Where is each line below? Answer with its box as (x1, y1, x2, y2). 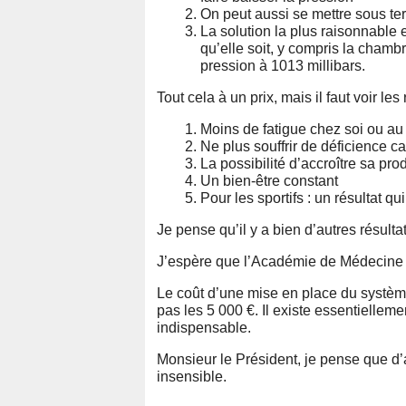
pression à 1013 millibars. (200, 57, 365, 73)
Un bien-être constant (200, 172, 338, 188)
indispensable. (157, 319, 251, 335)
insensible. (157, 368, 227, 384)
